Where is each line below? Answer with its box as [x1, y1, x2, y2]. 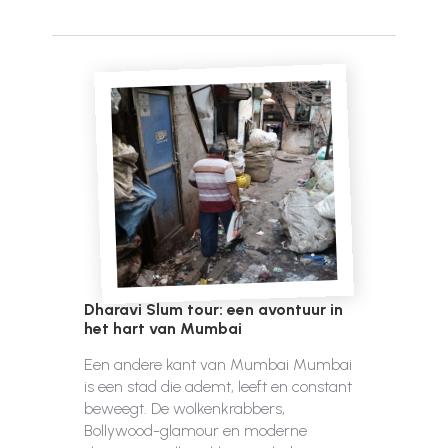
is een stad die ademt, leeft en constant [84, 377, 352, 396]
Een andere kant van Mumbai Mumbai [84, 355, 352, 374]
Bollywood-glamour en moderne [84, 421, 307, 440]
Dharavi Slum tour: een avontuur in [84, 300, 343, 319]
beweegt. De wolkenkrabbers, [84, 399, 285, 418]
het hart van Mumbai [84, 319, 242, 338]
